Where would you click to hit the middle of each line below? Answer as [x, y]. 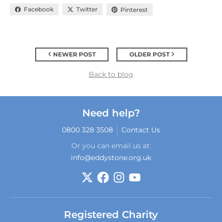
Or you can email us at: [111, 145]
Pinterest [134, 9]
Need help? [111, 113]
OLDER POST [149, 54]
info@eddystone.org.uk [111, 157]
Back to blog [111, 74]
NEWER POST [74, 54]
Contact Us [141, 130]
